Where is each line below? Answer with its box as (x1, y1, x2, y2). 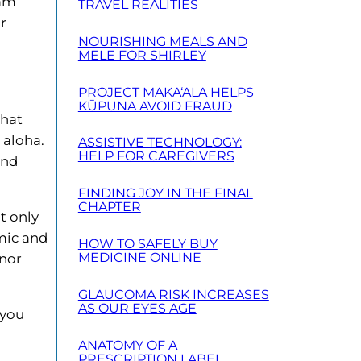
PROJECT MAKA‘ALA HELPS (77, 84, 254, 100)
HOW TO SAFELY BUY (77, 236, 218, 252)
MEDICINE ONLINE (77, 250, 201, 266)
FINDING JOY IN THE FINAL (77, 185, 253, 201)
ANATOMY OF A (77, 337, 177, 353)
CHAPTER (77, 199, 141, 215)
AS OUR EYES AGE (77, 300, 197, 316)
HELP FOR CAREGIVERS (77, 148, 234, 164)
